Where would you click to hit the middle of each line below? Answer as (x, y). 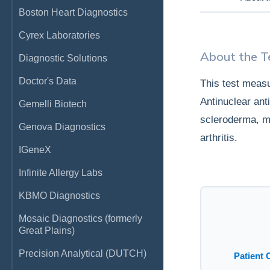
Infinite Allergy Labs (61, 173)
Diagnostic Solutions (63, 58)
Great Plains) (47, 231)
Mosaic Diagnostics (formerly (80, 218)
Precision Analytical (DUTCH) (83, 253)
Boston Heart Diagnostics (73, 12)
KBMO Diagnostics (59, 196)
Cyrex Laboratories (59, 35)
